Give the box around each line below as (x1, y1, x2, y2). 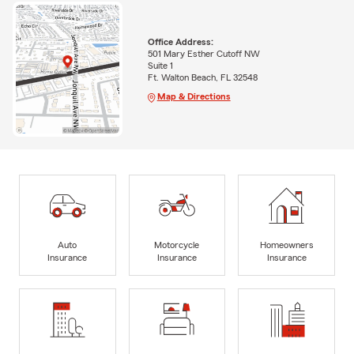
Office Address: (147, 36, 213, 47)
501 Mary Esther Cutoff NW (147, 48, 260, 58)
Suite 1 (147, 60, 173, 70)
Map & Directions (156, 91, 231, 101)
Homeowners (259, 240, 314, 250)
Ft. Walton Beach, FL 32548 (147, 72, 258, 82)
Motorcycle (154, 240, 200, 250)
